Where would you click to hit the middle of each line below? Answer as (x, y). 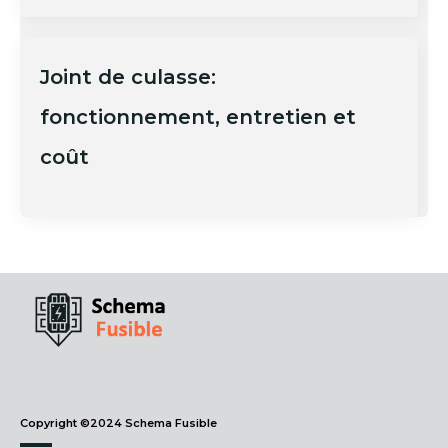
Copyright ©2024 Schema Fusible (118, 423)
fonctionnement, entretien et (198, 117)
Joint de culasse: (128, 77)
